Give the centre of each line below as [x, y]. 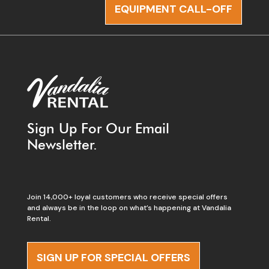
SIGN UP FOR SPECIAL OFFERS [113, 257]
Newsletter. [62, 144]
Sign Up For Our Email [98, 128]
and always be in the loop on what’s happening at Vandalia [129, 207]
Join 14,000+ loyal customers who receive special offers [127, 197]
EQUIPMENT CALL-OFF [174, 9]
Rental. [39, 218]
